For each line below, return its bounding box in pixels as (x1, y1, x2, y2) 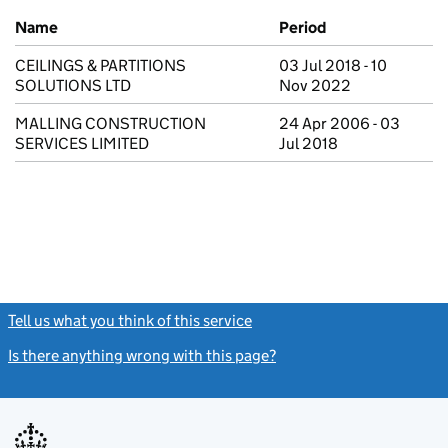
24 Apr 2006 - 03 (279, 114, 400, 133)
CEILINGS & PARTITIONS (15, 56, 186, 75)
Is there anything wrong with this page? (8, 346, 276, 365)
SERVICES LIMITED (15, 134, 149, 153)
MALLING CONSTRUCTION (15, 114, 206, 133)
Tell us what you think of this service (8, 311, 252, 330)
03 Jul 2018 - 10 (279, 56, 387, 75)
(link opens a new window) (255, 311, 434, 330)
